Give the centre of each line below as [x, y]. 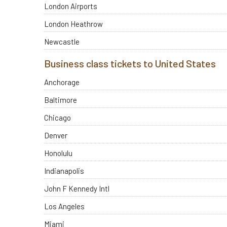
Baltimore [61, 100]
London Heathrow [73, 24]
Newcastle [62, 42]
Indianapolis [64, 171]
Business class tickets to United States [130, 63]
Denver [56, 135]
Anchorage [62, 82]
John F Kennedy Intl [77, 188]
